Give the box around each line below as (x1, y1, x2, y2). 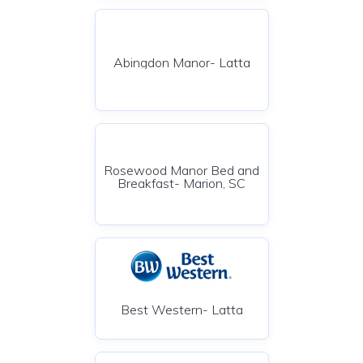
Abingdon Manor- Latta (113, 54, 250, 70)
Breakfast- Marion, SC (117, 175, 246, 191)
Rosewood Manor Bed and (104, 162, 259, 178)
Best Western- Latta (120, 301, 243, 318)
